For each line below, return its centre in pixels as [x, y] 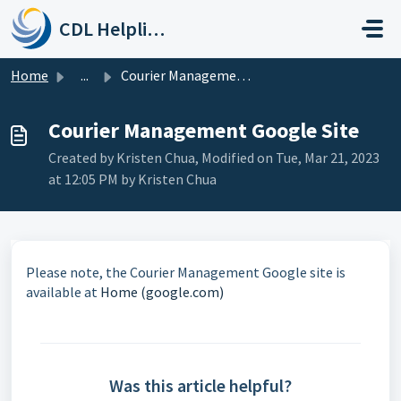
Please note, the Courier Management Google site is [186, 272]
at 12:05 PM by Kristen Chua [132, 179]
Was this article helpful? [200, 385]
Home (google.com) [162, 292]
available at [63, 292]
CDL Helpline [156, 29]
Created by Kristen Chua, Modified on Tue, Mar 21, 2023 [214, 158]
